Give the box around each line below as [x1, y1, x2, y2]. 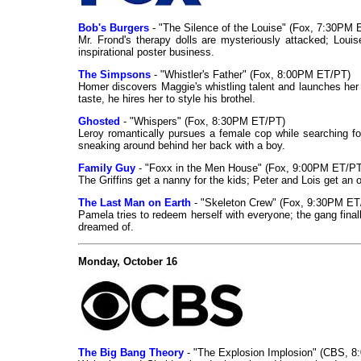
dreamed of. [78, 221, 134, 234]
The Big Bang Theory [78, 346, 184, 359]
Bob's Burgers [78, 22, 149, 35]
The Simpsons [78, 68, 151, 81]
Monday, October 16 [78, 255, 177, 268]
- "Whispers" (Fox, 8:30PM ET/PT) [120, 115, 285, 128]
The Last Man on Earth [78, 197, 191, 210]
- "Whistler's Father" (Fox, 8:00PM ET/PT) [151, 68, 351, 81]
